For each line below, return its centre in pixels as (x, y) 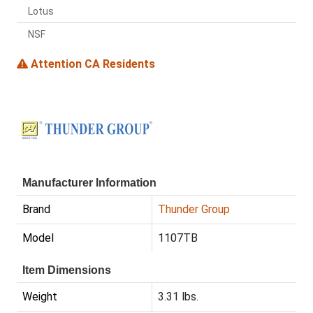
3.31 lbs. (178, 297)
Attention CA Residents (92, 64)
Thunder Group (194, 210)
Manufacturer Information (89, 183)
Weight (40, 297)
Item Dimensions (67, 270)
